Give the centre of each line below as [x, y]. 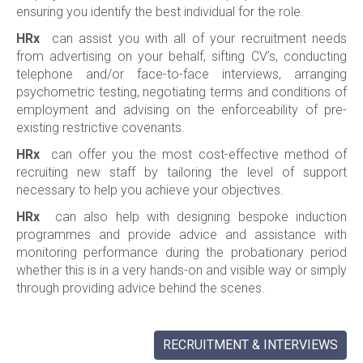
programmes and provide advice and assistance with [181, 235]
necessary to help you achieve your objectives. [150, 190]
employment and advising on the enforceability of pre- [181, 110]
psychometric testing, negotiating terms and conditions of [181, 92]
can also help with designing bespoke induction [201, 217]
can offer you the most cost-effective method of [199, 154]
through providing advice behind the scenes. [141, 288]
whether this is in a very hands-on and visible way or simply [181, 270]
